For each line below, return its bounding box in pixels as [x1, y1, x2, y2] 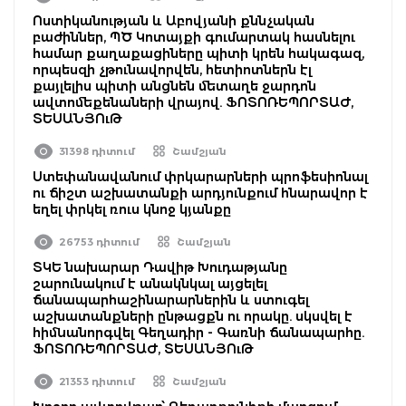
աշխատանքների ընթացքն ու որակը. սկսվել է [33, 307, 353, 324]
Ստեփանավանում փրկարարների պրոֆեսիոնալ [33, 168, 368, 185]
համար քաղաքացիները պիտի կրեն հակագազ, [33, 44, 364, 62]
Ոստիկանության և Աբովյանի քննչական [33, 12, 314, 29]
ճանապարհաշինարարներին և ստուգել [33, 291, 309, 308]
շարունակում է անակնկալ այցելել [33, 275, 267, 292]
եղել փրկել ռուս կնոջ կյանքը [33, 200, 231, 217]
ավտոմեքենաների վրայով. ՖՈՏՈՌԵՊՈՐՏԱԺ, [33, 93, 353, 111]
